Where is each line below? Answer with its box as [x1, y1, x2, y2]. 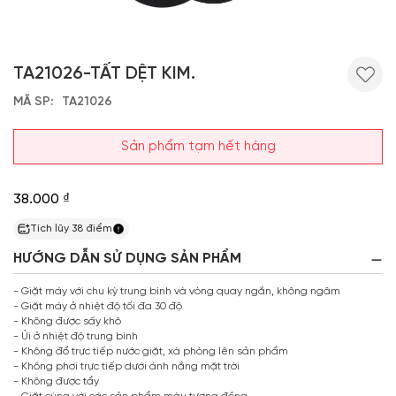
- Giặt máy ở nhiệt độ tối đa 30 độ [13, 301, 182, 312]
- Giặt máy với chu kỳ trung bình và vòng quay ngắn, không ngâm [13, 286, 340, 297]
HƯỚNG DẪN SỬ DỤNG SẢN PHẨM [13, 251, 241, 266]
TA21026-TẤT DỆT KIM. [13, 65, 195, 83]
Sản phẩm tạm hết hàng [120, 139, 276, 154]
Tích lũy [30, 223, 72, 234]
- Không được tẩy [13, 376, 99, 387]
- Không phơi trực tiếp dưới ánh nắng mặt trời [13, 361, 240, 372]
